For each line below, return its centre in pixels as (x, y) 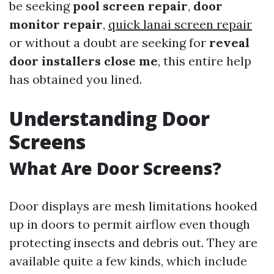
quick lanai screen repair (180, 24)
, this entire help (205, 61)
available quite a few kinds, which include (128, 261)
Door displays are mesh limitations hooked (133, 206)
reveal (229, 43)
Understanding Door (109, 118)
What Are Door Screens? (115, 168)
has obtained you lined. (76, 79)
